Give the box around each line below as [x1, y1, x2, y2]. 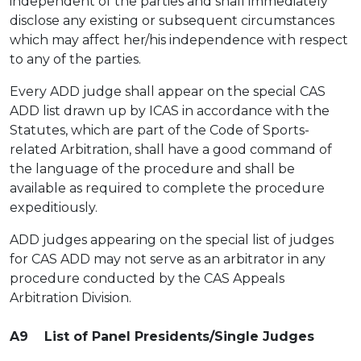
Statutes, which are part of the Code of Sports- [10, 122, 309, 138]
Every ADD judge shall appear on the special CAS [10, 84, 326, 99]
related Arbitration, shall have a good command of [10, 142, 332, 157]
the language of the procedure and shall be [10, 161, 295, 176]
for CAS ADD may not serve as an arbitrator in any [10, 251, 326, 267]
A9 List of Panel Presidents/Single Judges [10, 329, 314, 344]
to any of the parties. [10, 52, 141, 67]
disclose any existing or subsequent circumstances [10, 13, 334, 28]
